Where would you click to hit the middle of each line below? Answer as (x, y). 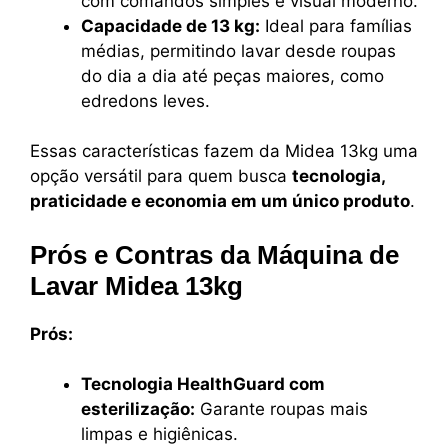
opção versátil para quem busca (161, 176)
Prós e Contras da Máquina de (214, 254)
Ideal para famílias (336, 25)
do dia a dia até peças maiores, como (232, 75)
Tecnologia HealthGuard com (203, 384)
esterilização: (138, 409)
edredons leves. (145, 100)
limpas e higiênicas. (159, 434)
